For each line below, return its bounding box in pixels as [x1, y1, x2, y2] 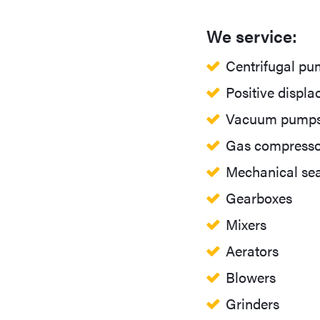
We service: [206, 24, 297, 49]
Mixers [225, 214, 266, 235]
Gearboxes [225, 187, 292, 209]
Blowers [225, 266, 276, 288]
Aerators [225, 240, 279, 261]
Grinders [225, 293, 279, 314]
